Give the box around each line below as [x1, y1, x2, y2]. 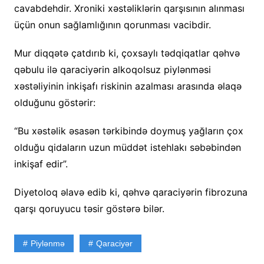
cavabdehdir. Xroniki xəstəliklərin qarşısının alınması [14, 2, 245, 14]
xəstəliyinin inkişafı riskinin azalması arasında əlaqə [14, 80, 242, 92]
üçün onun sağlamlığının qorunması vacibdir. [14, 18, 211, 31]
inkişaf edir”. [14, 157, 68, 170]
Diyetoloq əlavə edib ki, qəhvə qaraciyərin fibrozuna [14, 186, 247, 198]
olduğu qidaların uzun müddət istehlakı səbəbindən [14, 141, 241, 153]
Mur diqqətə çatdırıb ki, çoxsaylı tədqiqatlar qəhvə [14, 47, 240, 59]
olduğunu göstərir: [14, 96, 95, 108]
